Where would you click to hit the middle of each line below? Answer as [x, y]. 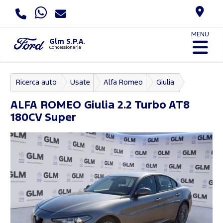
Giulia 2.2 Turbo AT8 [135, 105]
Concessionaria [65, 47]
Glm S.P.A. [67, 41]
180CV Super [43, 118]
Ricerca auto [36, 82]
